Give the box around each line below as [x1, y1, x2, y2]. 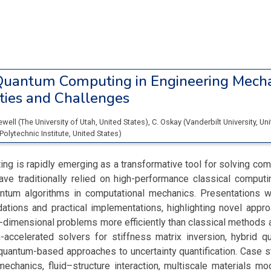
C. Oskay [152, 117, 183, 126]
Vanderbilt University [186, 117, 256, 126]
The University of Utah [21, 117, 96, 126]
